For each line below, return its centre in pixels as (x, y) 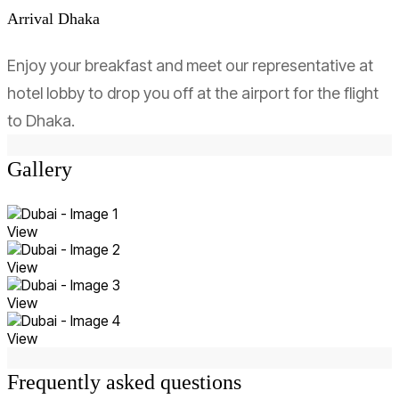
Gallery (40, 170)
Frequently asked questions (124, 383)
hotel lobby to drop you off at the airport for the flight (193, 94)
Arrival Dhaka (53, 19)
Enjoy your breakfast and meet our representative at (190, 66)
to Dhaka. (41, 121)
